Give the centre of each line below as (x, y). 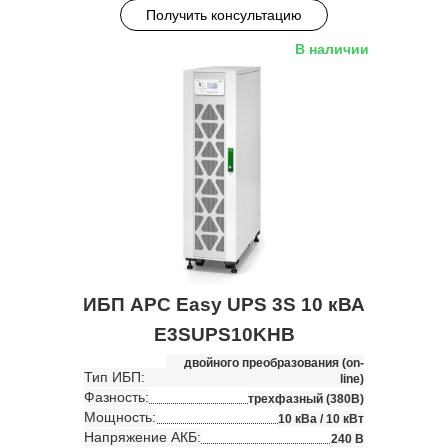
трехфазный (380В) (306, 398)
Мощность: (120, 416)
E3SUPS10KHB (224, 334)
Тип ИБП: (114, 376)
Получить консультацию (224, 15)
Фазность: (116, 396)
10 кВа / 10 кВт (321, 418)
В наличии (332, 49)
